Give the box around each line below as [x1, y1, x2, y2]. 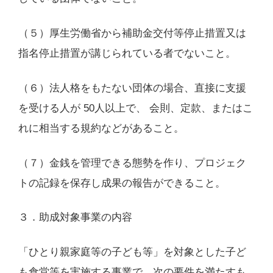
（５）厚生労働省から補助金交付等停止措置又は [18, 27, 246, 39]
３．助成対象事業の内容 [18, 211, 132, 224]
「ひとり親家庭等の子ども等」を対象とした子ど [18, 246, 246, 258]
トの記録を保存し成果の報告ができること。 [18, 177, 225, 189]
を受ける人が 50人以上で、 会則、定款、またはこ [18, 102, 253, 114]
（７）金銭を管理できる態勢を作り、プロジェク [18, 157, 246, 169]
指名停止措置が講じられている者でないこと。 [18, 47, 236, 59]
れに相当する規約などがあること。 [18, 122, 184, 134]
